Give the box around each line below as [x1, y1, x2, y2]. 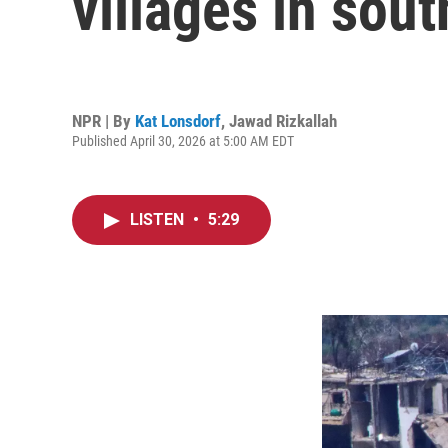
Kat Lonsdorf [135, 110, 221, 131]
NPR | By [72, 110, 135, 131]
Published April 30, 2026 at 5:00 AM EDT [72, 132, 294, 149]
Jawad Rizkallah [229, 110, 337, 131]
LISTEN [130, 210, 188, 229]
